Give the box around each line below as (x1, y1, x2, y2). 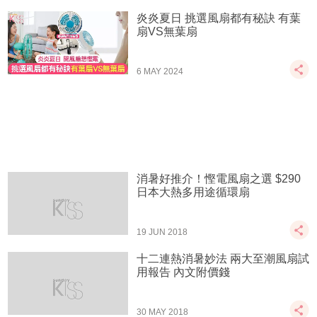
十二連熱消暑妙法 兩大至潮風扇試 (137, 253, 310, 265)
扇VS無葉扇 (137, 25, 198, 38)
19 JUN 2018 (137, 227, 188, 238)
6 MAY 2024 (137, 67, 184, 77)
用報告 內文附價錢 (137, 266, 231, 279)
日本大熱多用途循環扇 (137, 186, 250, 199)
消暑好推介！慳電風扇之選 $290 (137, 173, 301, 185)
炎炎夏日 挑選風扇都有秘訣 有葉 (137, 12, 301, 25)
